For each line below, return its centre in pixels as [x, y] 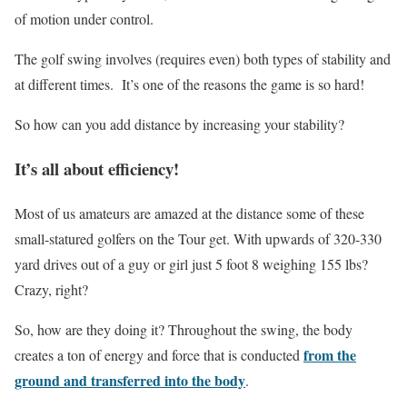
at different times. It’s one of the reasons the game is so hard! [189, 84]
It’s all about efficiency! [97, 169]
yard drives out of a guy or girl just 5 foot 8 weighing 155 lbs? [191, 263]
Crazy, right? [51, 289]
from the [330, 354]
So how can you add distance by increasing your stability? [179, 124]
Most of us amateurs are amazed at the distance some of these [189, 213]
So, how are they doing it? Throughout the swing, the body [184, 329]
